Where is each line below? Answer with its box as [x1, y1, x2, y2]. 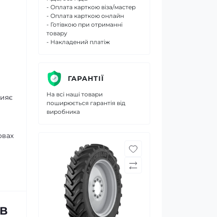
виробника [46, 108, 80, 115]
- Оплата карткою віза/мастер [46, 3, 136, 11]
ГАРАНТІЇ [68, 74, 104, 83]
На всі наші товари [46, 91, 103, 98]
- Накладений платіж [46, 38, 110, 46]
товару [46, 30, 67, 37]
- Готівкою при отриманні [46, 21, 123, 28]
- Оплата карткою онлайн [46, 12, 124, 19]
